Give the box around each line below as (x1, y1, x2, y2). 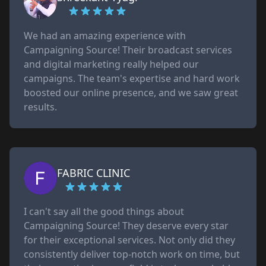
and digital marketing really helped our (24, 58, 199, 71)
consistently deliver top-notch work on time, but (24, 248, 240, 261)
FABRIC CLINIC (57, 166, 130, 180)
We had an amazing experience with (24, 29, 186, 42)
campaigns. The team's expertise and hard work (24, 72, 240, 85)
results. (24, 100, 57, 113)
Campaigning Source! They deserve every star (24, 219, 229, 232)
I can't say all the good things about (24, 205, 184, 218)
